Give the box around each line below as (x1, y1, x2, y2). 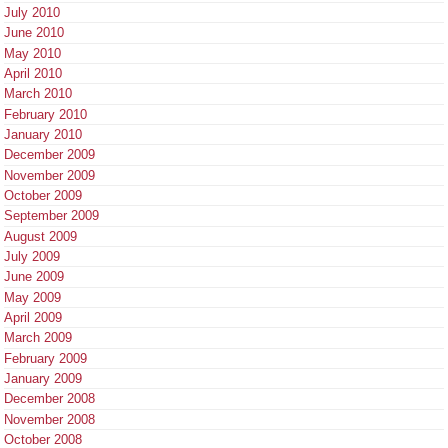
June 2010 (4, 25, 64, 41)
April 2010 (4, 65, 62, 81)
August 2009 (4, 228, 77, 244)
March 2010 (4, 86, 72, 102)
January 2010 (4, 126, 82, 142)
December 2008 (4, 391, 95, 407)
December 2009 (4, 147, 95, 163)
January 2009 (4, 370, 82, 386)
